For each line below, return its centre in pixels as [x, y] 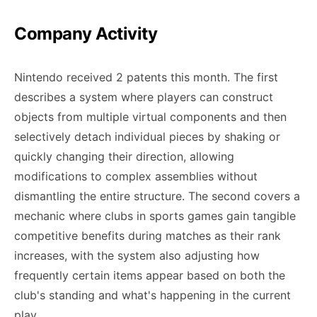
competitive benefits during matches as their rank [148, 236]
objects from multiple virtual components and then [150, 117]
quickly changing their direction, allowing [124, 156]
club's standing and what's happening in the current [152, 295]
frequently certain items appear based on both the [150, 275]
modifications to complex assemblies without [136, 176]
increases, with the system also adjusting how [137, 255]
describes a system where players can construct [144, 97]
